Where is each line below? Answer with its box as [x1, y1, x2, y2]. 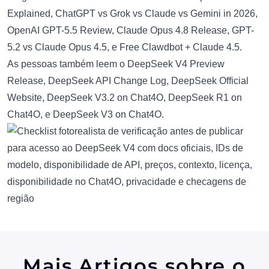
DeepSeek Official [171, 75, 249, 86]
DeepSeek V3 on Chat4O [53, 109, 162, 119]
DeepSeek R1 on [168, 92, 242, 103]
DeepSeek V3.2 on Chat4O [47, 92, 163, 103]
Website [7, 92, 42, 103]
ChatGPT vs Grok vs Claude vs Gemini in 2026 [55, 8, 255, 19]
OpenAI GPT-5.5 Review [7, 25, 112, 35]
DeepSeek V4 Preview [127, 58, 225, 69]
